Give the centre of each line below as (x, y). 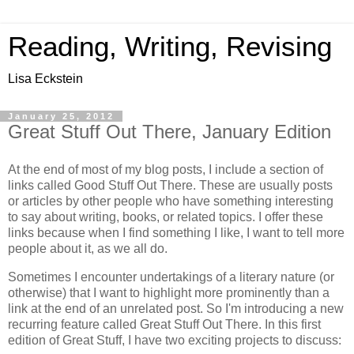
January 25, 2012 (61, 116)
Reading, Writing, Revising (170, 47)
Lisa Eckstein (45, 79)
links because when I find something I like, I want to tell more (176, 232)
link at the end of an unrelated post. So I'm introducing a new (176, 308)
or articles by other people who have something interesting (171, 201)
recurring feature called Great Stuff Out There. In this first (164, 324)
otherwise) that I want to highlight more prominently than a (169, 292)
